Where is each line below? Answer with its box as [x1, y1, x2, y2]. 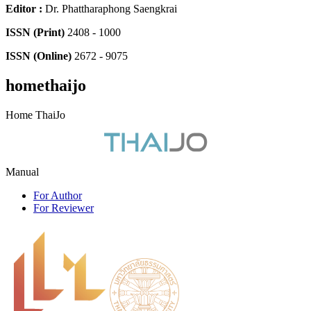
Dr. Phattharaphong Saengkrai [42, 2, 177, 15]
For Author [33, 189, 82, 201]
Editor [6, 2, 36, 15]
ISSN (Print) [6, 26, 65, 38]
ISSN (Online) [6, 49, 72, 62]
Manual [6, 165, 39, 178]
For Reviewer [33, 201, 94, 214]
